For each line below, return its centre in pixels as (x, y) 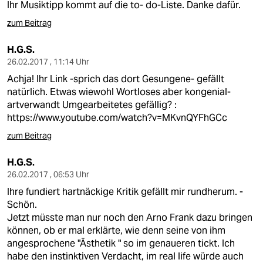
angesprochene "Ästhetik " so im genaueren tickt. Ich (121, 243)
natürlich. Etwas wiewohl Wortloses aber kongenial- (119, 92)
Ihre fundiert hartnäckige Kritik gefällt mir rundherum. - (125, 192)
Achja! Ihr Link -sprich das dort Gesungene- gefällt (116, 79)
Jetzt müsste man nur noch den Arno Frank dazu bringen (130, 218)
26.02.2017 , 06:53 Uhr (48, 174)
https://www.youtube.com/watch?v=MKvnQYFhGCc (117, 118)
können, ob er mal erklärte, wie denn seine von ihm (116, 230)
